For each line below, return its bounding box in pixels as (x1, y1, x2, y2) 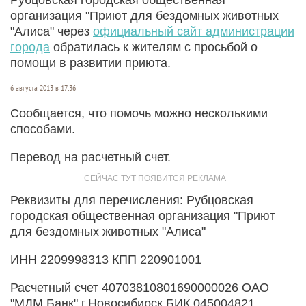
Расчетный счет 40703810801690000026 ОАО (10, 280, 269, 294)
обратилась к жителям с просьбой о (50, 40, 258, 54)
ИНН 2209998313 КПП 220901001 (10, 252, 201, 266)
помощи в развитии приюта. (10, 55, 171, 70)
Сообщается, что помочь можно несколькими (10, 106, 268, 120)
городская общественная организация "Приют (10, 208, 275, 223)
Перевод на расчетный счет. (10, 150, 171, 164)
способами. (10, 122, 75, 136)
